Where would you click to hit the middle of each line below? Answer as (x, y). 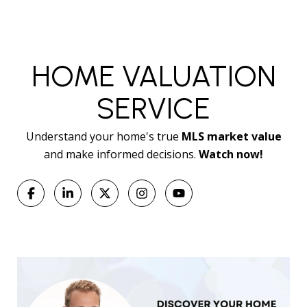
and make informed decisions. (121, 154)
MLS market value (231, 136)
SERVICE (153, 108)
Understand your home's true (103, 136)
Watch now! (231, 154)
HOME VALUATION (153, 76)
